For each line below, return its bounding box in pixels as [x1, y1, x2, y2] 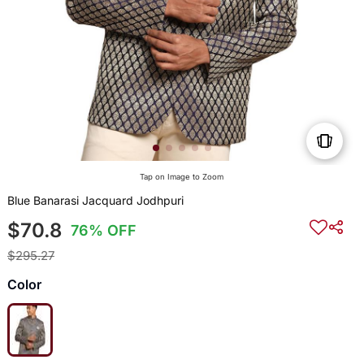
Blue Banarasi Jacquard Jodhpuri [6, 193, 184, 208]
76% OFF [71, 222, 137, 240]
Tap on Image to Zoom [140, 172, 224, 182]
